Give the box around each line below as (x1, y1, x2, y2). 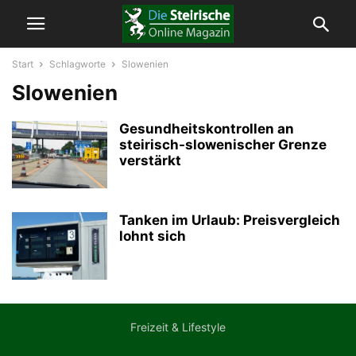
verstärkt (119, 153, 181, 168)
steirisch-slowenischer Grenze (119, 137, 327, 153)
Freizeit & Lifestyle (130, 320, 226, 334)
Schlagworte (49, 58, 106, 70)
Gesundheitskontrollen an (119, 121, 294, 137)
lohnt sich (119, 228, 186, 244)
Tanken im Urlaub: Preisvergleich (119, 212, 340, 228)
